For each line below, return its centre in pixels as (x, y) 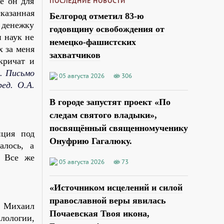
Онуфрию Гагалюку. (90, 141)
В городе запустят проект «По (110, 102)
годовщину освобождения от (107, 29)
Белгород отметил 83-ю (96, 16)
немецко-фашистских (92, 42)
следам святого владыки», (103, 115)
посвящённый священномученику (118, 128)
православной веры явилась (107, 201)
